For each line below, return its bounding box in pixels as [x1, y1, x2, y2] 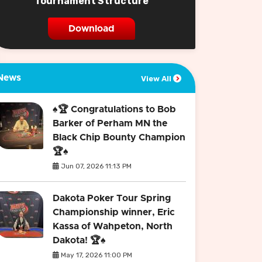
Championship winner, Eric [53, 208, 175, 217]
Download [68, 24, 115, 33]
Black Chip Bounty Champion [53, 133, 185, 142]
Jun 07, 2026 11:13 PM [59, 162, 132, 170]
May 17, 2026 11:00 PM [59, 251, 132, 259]
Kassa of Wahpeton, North [53, 222, 173, 231]
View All [141, 74, 173, 83]
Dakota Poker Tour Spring [53, 194, 171, 203]
